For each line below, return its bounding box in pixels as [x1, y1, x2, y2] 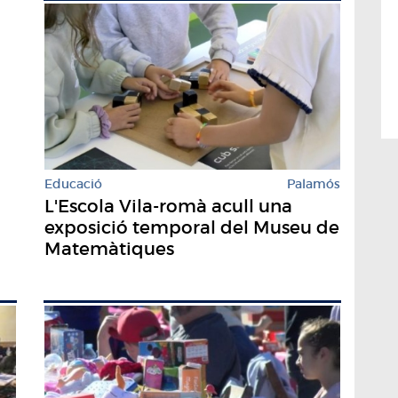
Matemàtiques [44, 237, 174, 259]
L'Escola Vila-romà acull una [44, 195, 292, 217]
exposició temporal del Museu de [44, 216, 339, 238]
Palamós [287, 175, 340, 192]
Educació [44, 175, 102, 192]
